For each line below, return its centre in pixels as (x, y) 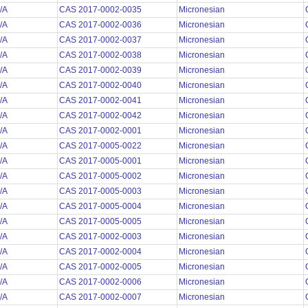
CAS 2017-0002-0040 (101, 86)
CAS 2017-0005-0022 (101, 146)
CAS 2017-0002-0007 (101, 297)
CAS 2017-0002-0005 (101, 267)
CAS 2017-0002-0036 (101, 25)
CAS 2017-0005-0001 (101, 161)
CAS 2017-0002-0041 (101, 101)
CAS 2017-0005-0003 (101, 191)
